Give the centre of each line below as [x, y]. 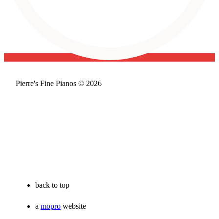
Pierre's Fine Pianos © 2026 [59, 83]
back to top [52, 185]
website [73, 206]
